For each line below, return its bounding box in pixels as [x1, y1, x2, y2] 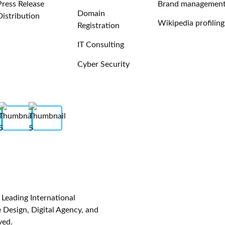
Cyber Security [77, 60, 130, 68]
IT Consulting [77, 41, 124, 49]
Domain [77, 9, 105, 18]
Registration [77, 21, 120, 30]
